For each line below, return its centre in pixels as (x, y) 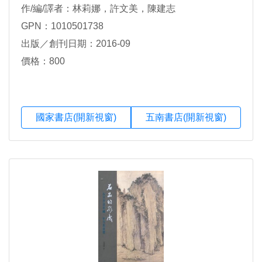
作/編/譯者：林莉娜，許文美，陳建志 (98, 9)
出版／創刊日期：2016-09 (76, 44)
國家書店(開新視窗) (76, 118)
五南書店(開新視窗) (186, 118)
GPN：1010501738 (62, 26)
